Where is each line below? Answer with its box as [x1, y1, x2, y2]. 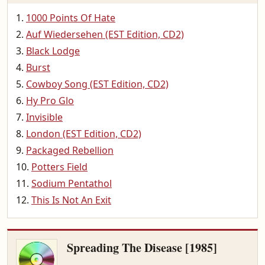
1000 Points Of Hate [26, 11, 115, 24]
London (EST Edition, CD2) [26, 127, 141, 140]
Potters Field [31, 160, 88, 173]
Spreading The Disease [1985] [67, 239, 217, 256]
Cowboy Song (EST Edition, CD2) [26, 77, 169, 91]
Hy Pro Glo [26, 94, 74, 107]
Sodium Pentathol [31, 177, 112, 190]
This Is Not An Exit [31, 193, 111, 206]
